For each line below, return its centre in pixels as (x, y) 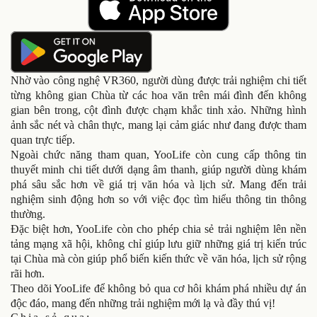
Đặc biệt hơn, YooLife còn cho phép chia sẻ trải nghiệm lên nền (158, 229)
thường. (28, 214)
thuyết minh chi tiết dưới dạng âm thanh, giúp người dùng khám (158, 169)
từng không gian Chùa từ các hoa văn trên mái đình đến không (158, 95)
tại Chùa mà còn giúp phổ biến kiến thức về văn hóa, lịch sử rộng (158, 258)
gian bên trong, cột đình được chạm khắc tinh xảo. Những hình (158, 110)
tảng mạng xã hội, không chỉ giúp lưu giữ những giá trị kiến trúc (158, 243)
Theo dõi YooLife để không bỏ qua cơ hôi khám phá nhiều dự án (158, 288)
